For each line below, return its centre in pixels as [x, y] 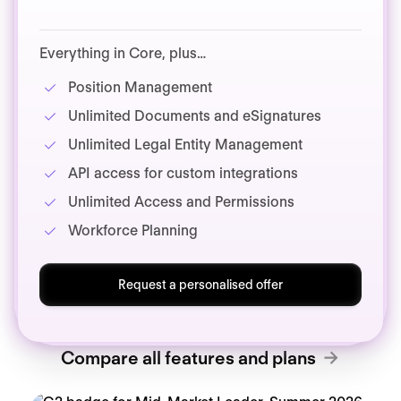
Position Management [140, 88]
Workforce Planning [133, 231]
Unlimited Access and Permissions [181, 202]
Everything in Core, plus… [123, 54]
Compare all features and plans [188, 358]
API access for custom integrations [183, 174]
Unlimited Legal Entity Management [185, 145]
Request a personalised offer [200, 285]
